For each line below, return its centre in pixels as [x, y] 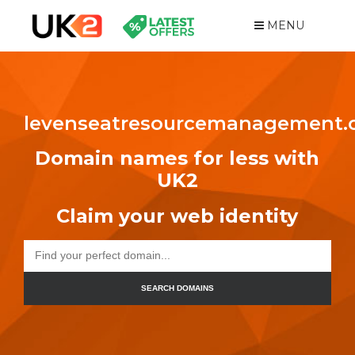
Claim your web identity [177, 216]
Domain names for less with [177, 158]
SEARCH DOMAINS [177, 288]
